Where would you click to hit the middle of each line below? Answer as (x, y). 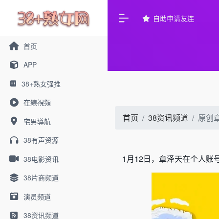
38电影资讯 (41, 159)
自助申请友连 (174, 18)
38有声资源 (41, 140)
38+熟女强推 (41, 83)
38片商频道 (41, 177)
